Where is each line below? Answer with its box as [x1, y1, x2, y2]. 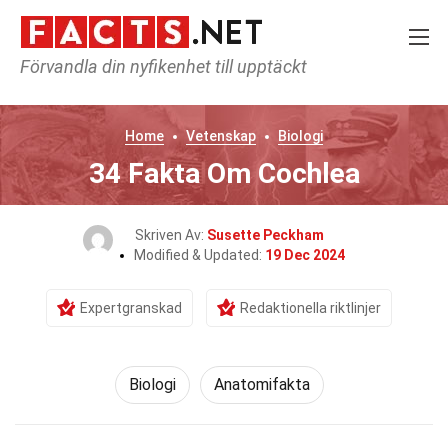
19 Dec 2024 [264, 247, 345, 263]
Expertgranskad [80, 300, 182, 316]
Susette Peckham [206, 227, 324, 243]
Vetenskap [186, 128, 256, 144]
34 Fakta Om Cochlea [88, 157, 360, 190]
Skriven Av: [134, 227, 207, 243]
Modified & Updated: [133, 247, 265, 263]
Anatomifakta [213, 375, 310, 394]
